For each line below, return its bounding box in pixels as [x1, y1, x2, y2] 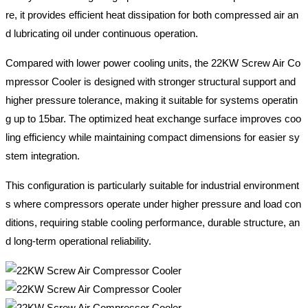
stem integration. [5, 150, 80, 162]
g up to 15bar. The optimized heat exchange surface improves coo [5, 113, 301, 125]
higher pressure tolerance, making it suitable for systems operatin [5, 94, 298, 107]
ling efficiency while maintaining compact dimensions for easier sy [5, 131, 300, 144]
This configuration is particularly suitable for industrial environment [5, 179, 299, 192]
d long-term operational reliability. [5, 235, 151, 247]
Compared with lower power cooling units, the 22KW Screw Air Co [5, 57, 300, 69]
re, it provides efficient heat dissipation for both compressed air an [5, 9, 298, 21]
